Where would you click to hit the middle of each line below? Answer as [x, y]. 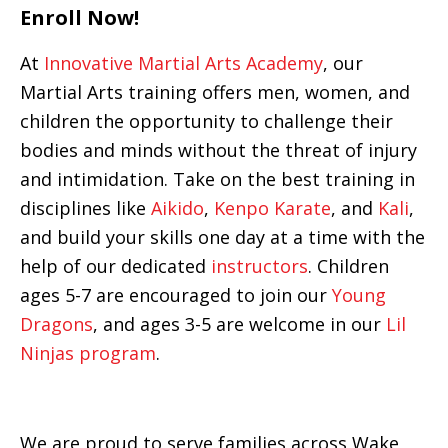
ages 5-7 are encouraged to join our [176, 295]
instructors [259, 266]
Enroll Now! [79, 18]
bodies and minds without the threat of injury [218, 150]
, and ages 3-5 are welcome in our [239, 324]
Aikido [177, 208]
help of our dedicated [113, 266]
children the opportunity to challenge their [206, 121]
